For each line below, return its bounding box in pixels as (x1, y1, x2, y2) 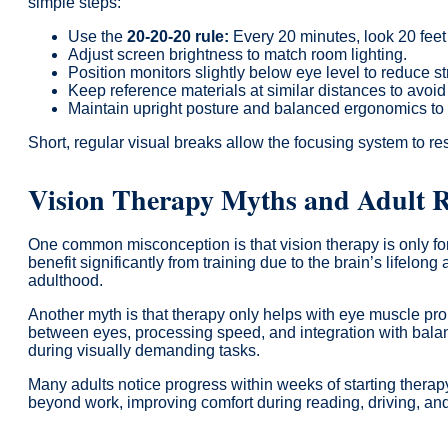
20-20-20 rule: (127, 27, 229, 45)
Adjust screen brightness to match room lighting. (68, 45, 407, 63)
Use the (68, 27, 127, 45)
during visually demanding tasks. (28, 341, 260, 359)
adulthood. (28, 271, 103, 289)
